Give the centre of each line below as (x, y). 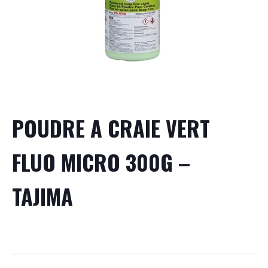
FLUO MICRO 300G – (101, 162)
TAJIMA (42, 196)
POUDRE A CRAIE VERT (111, 127)
